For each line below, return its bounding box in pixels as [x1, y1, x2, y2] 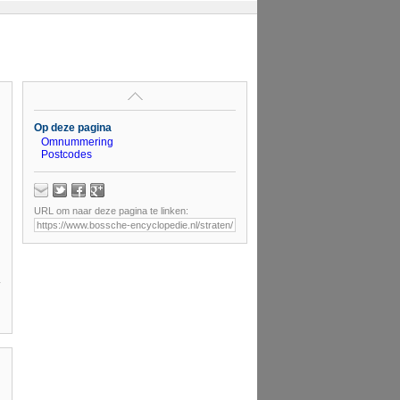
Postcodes [41, 148, 93, 162]
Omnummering [41, 136, 114, 149]
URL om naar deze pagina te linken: [34, 204, 188, 216]
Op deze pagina [34, 121, 112, 134]
